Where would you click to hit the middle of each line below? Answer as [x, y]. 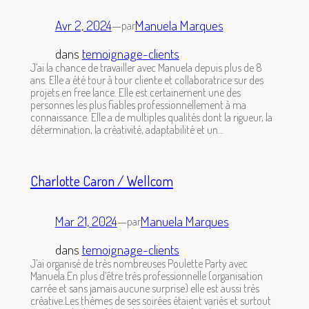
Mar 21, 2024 [86, 221]
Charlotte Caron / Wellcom [101, 180]
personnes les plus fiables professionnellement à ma [138, 104]
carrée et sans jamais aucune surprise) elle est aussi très [144, 289]
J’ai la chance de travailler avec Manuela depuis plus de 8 [146, 67]
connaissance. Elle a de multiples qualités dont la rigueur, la [151, 117]
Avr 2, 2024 [83, 25]
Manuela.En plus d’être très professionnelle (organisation [146, 276]
